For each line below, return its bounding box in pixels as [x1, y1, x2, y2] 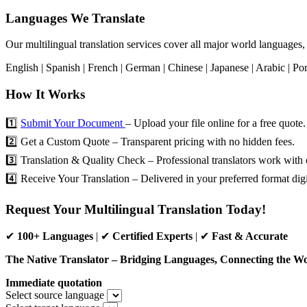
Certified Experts [112, 230, 193, 243]
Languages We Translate [5, 10, 145, 25]
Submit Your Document [21, 116, 125, 129]
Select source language [5, 289, 104, 302]
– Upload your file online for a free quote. [125, 116, 306, 129]
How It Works [5, 87, 85, 102]
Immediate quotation [5, 277, 102, 289]
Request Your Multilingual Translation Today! [5, 201, 266, 217]
